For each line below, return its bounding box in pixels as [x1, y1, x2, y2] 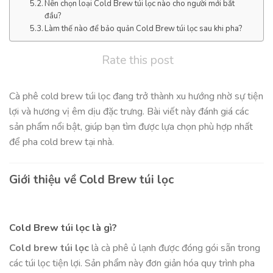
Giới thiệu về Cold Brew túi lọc [9, 171, 174, 188]
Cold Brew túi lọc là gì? [9, 221, 117, 235]
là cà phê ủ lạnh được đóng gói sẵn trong [89, 241, 260, 255]
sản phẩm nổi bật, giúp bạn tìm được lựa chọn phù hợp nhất [9, 119, 253, 133]
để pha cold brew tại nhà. [9, 135, 114, 149]
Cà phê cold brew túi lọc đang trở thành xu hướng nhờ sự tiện [9, 89, 263, 103]
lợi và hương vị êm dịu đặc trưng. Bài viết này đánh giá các [9, 104, 249, 118]
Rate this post [102, 52, 174, 68]
